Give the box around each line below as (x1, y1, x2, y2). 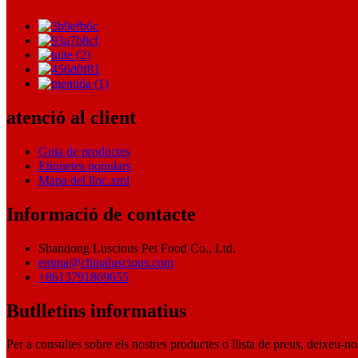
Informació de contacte (6, 203, 196, 225)
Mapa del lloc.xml (38, 173, 129, 187)
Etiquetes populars (38, 158, 131, 173)
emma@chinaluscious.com (38, 255, 173, 269)
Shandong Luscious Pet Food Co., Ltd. (38, 241, 236, 255)
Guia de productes (38, 144, 130, 158)
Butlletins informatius (6, 300, 186, 321)
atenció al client (6, 106, 136, 128)
